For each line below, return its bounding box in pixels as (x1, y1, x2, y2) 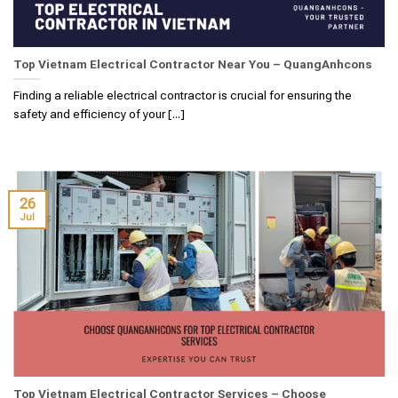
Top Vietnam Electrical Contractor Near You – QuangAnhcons (13, 57, 372, 72)
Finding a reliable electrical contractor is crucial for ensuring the (13, 87, 352, 102)
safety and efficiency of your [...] (13, 106, 185, 121)
